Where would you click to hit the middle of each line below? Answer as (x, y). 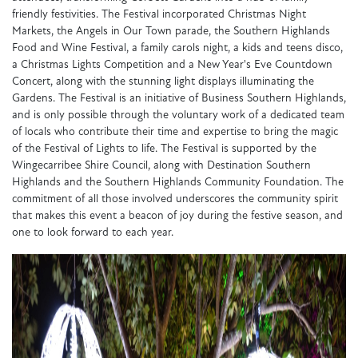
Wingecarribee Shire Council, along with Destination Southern (161, 166)
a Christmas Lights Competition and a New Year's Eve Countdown (172, 66)
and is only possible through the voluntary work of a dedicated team (178, 116)
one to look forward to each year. (93, 233)
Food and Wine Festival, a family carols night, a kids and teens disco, (177, 49)
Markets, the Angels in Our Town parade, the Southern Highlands (171, 32)
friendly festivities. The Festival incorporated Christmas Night (159, 15)
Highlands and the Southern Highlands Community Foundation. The (178, 183)
